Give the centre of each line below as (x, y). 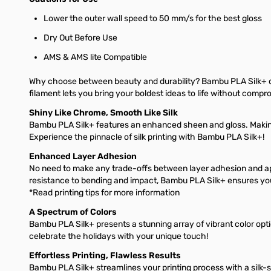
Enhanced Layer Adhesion (83, 156)
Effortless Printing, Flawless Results (105, 255)
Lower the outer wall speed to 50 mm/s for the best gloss (153, 18)
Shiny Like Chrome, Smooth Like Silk (103, 113)
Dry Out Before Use (80, 38)
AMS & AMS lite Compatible (95, 57)
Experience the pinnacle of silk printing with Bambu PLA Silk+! (147, 137)
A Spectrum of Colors (73, 212)
